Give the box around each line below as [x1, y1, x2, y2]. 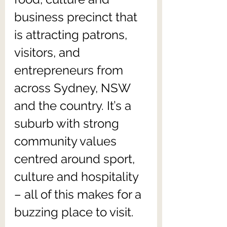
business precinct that [14, 10, 140, 24]
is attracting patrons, [14, 27, 130, 42]
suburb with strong [14, 116, 122, 131]
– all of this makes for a [14, 187, 144, 202]
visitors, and [14, 45, 83, 60]
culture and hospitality [14, 169, 141, 184]
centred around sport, [14, 152, 138, 166]
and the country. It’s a [14, 98, 134, 113]
